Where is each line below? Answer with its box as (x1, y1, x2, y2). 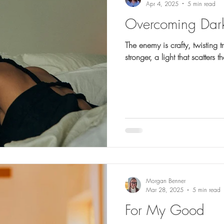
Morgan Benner (146, 176, 185, 185)
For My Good (125, 200, 204, 219)
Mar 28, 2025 (146, 185, 183, 194)
